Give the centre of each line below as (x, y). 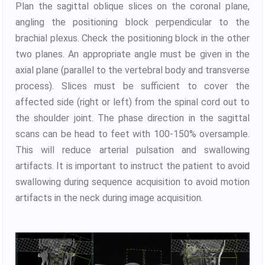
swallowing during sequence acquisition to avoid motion (132, 182)
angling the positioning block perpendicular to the (132, 22)
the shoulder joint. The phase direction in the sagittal (132, 118)
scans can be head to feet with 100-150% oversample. (132, 134)
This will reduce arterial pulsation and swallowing (132, 150)
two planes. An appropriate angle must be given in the (132, 54)
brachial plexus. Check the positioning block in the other (132, 38)
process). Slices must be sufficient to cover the (132, 86)
